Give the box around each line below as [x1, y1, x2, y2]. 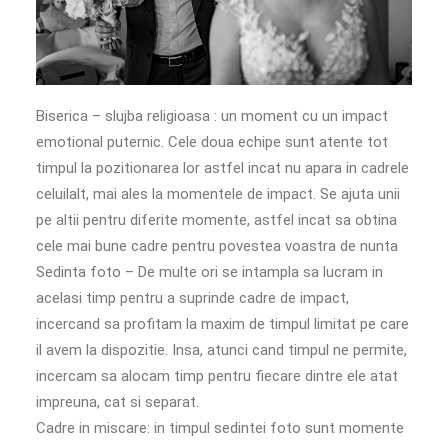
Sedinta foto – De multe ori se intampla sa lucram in [36, 262, 383, 281]
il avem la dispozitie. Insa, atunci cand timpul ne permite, [36, 340, 407, 359]
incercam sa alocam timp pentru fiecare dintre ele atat [36, 366, 398, 385]
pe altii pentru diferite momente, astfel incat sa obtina [36, 210, 397, 229]
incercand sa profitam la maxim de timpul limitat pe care [36, 314, 409, 333]
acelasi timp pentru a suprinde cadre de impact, [36, 288, 349, 307]
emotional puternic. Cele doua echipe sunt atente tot [36, 132, 388, 151]
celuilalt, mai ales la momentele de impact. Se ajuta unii [36, 184, 400, 203]
